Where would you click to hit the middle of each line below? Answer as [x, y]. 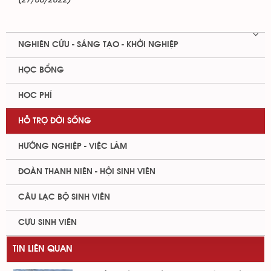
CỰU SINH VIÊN [47, 223]
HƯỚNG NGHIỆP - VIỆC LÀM [73, 146]
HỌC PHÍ [35, 96]
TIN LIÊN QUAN [43, 249]
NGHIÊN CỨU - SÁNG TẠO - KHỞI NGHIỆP [98, 45]
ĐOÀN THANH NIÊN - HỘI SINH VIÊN [87, 172]
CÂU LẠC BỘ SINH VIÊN [64, 197]
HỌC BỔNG [41, 70]
